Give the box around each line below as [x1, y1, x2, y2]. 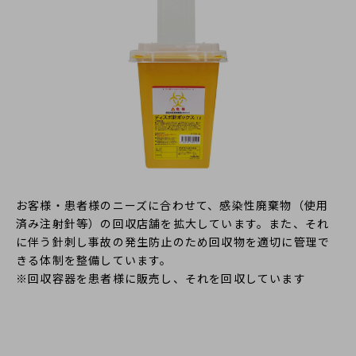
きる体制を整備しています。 [16, 251, 172, 268]
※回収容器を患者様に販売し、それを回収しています [16, 269, 306, 286]
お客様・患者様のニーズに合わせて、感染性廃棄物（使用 [16, 196, 329, 213]
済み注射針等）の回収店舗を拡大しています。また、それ [16, 215, 330, 231]
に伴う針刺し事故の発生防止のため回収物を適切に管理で [16, 233, 331, 250]
